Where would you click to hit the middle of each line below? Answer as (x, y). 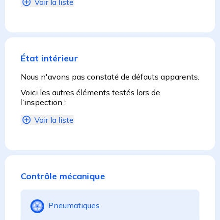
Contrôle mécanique (63, 176)
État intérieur (49, 58)
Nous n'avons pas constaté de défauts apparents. (110, 77)
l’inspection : (43, 102)
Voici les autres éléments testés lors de (90, 93)
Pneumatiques (74, 206)
